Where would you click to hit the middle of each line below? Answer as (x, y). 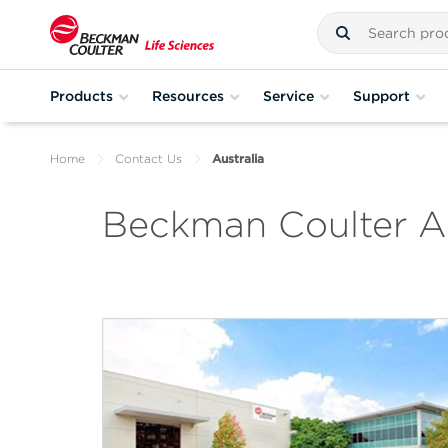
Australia (238, 158)
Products (81, 95)
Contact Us (148, 158)
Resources (188, 95)
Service (288, 95)
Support (381, 95)
